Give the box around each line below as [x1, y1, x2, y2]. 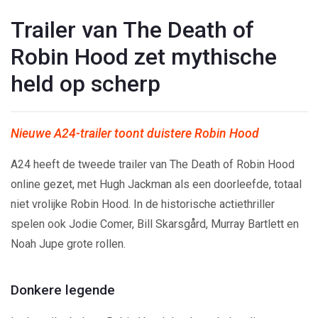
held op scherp [11, 70, 160, 97]
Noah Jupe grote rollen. [11, 236, 126, 251]
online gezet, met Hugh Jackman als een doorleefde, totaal [11, 177, 302, 191]
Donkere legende [11, 281, 115, 298]
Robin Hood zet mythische [11, 43, 277, 70]
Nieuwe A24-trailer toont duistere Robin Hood [11, 126, 259, 141]
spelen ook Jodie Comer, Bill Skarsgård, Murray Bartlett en [11, 216, 299, 231]
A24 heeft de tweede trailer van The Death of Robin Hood [11, 157, 295, 171]
